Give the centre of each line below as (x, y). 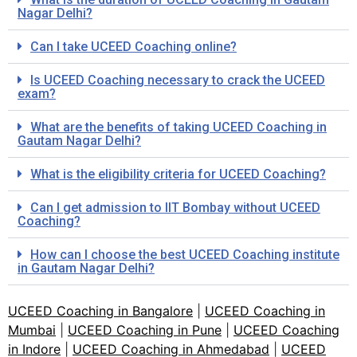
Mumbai (32, 330)
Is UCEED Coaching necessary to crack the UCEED (178, 80)
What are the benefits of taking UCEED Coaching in (178, 127)
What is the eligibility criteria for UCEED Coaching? (178, 174)
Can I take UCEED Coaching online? (133, 46)
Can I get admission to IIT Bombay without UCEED (175, 207)
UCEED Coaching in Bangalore (100, 310)
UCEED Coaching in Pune (145, 330)
